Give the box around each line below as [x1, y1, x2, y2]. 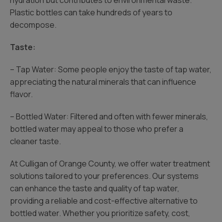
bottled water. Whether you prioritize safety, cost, [10, 208, 190, 219]
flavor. [10, 89, 33, 100]
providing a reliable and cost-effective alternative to [10, 195, 198, 206]
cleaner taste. [10, 136, 61, 147]
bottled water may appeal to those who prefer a [10, 123, 183, 134]
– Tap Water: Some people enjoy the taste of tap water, [10, 64, 212, 75]
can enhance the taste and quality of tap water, [10, 183, 179, 194]
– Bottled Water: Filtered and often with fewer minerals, [10, 111, 208, 122]
